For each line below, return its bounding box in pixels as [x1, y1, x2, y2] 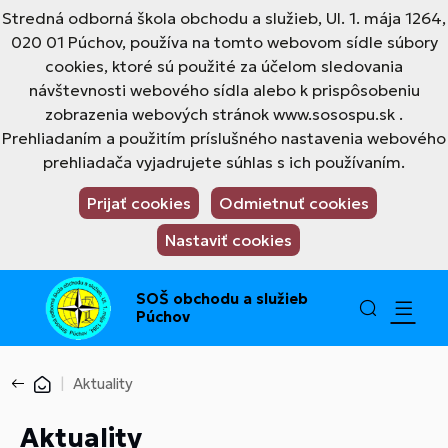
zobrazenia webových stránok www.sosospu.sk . [45, 104, 403, 124]
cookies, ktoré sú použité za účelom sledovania [45, 56, 403, 76]
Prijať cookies [87, 193, 191, 213]
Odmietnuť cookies [219, 193, 369, 213]
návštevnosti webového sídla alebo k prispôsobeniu [28, 80, 420, 100]
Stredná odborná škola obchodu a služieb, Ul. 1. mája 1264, [2, 8, 446, 28]
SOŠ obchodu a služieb [135, 289, 308, 308]
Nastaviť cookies [164, 230, 292, 250]
